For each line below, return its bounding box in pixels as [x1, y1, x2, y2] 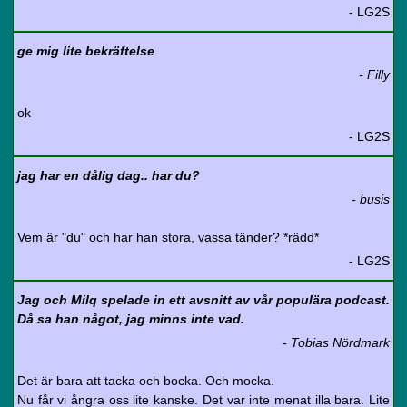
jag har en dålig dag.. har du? [17, 168, 200, 183]
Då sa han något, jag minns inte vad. [17, 312, 244, 326]
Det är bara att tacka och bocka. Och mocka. [17, 373, 274, 388]
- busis [352, 192, 390, 206]
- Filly [359, 67, 390, 82]
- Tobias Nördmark [283, 335, 390, 350]
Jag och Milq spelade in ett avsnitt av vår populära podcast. [17, 293, 390, 307]
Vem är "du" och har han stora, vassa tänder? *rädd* [17, 230, 319, 244]
